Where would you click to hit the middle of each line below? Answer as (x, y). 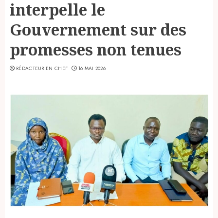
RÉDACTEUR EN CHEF (42, 68)
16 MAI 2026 (92, 68)
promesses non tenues (96, 49)
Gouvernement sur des (98, 29)
